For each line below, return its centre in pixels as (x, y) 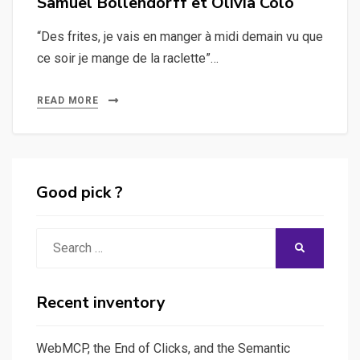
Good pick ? (80, 192)
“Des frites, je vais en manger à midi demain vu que (180, 36)
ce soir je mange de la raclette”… (128, 58)
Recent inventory (101, 302)
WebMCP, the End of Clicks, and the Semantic (163, 348)
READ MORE (68, 100)
